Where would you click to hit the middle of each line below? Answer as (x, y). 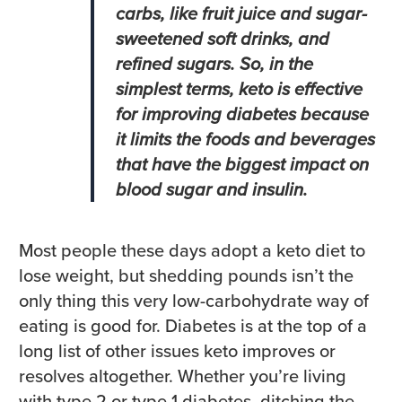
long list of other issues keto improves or (177, 350)
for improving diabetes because (242, 113)
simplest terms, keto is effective (239, 88)
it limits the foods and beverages (245, 138)
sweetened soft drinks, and (223, 38)
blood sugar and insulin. (214, 188)
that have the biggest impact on (242, 163)
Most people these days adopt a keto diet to (192, 250)
